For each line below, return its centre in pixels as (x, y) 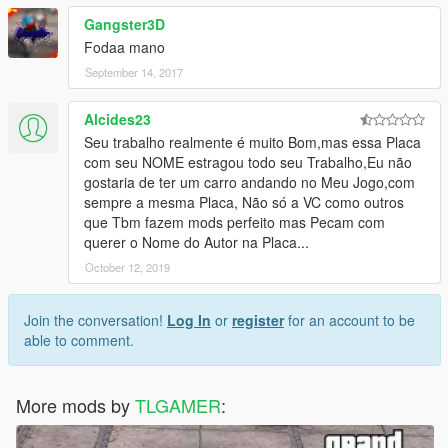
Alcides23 (117, 118)
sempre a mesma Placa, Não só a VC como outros (244, 201)
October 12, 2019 (127, 266)
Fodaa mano (124, 46)
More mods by (75, 404)
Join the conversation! (95, 319)
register (258, 319)
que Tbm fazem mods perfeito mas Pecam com (234, 221)
